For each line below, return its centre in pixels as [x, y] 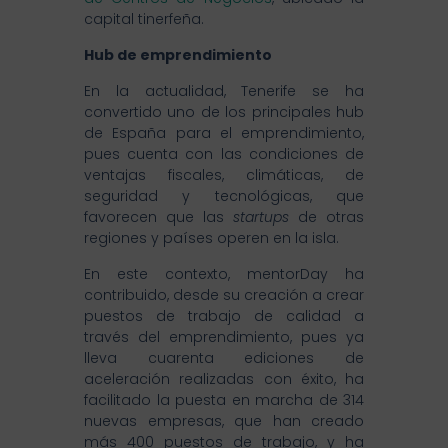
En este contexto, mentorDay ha [224, 273]
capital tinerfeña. [144, 18]
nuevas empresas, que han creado [224, 420]
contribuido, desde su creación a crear [224, 294]
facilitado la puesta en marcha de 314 [224, 399]
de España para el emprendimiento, [224, 132]
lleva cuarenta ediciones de [224, 357]
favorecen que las [158, 216]
